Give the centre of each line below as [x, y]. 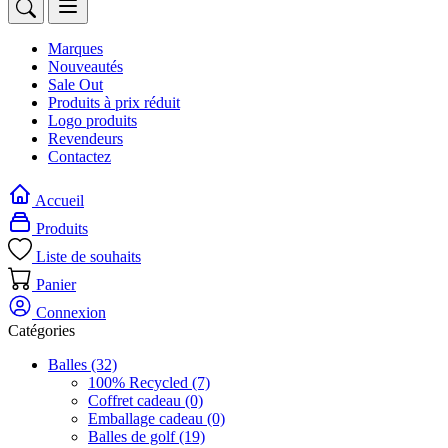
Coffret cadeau [136, 401]
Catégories [41, 331]
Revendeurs [85, 139]
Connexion [71, 313]
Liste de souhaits [88, 257]
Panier [56, 285]
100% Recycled [140, 383]
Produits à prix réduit [114, 103]
